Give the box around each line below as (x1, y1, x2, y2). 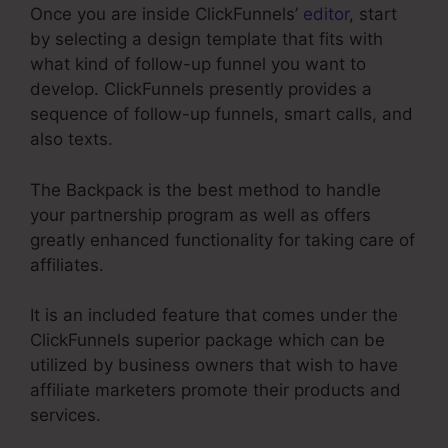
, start (349, 4, 397, 25)
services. (30, 405, 101, 426)
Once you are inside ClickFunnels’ (30, 4, 303, 25)
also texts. (30, 129, 113, 150)
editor (303, 4, 349, 25)
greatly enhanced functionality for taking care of (30, 229, 415, 250)
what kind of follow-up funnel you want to (30, 54, 366, 75)
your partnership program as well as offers (30, 204, 371, 225)
